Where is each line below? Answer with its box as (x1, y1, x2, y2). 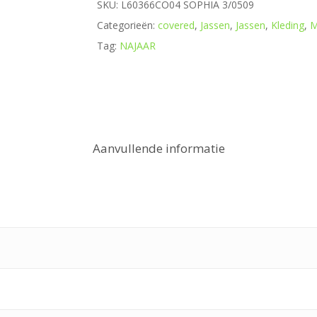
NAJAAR (119, 39, 156, 52)
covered (157, 18, 195, 32)
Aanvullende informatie (92, 140, 225, 156)
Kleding (270, 18, 304, 32)
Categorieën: (96, 18, 158, 32)
